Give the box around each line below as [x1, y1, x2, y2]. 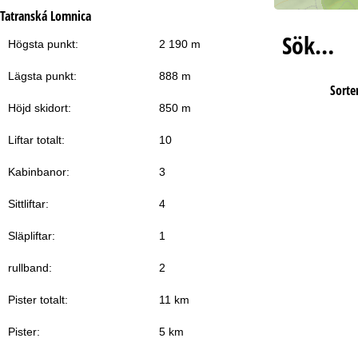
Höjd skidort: [8, 101, 71, 114]
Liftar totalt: [8, 133, 65, 146]
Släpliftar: [8, 229, 55, 242]
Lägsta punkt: [8, 69, 77, 82]
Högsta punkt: [8, 37, 78, 50]
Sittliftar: [8, 197, 49, 210]
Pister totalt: [8, 292, 68, 306]
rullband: [8, 261, 52, 274]
